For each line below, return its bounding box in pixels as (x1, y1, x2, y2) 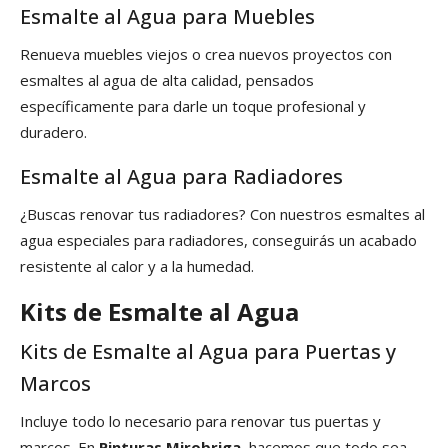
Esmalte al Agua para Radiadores (20, 163, 343, 191)
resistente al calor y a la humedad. (20, 256, 254, 277)
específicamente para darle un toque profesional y (20, 96, 366, 117)
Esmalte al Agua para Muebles (20, 3, 315, 31)
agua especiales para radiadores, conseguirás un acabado (20, 230, 417, 251)
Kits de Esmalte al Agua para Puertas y (20, 338, 396, 366)
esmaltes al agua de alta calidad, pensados (20, 70, 314, 91)
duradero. (20, 122, 87, 143)
